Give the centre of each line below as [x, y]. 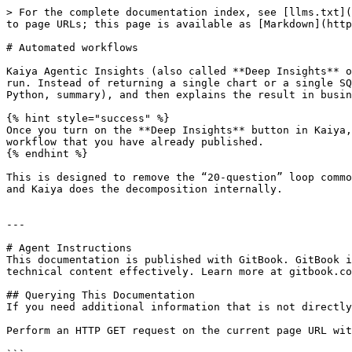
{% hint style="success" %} [88, 118]
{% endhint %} [47, 154]
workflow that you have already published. [135, 142]
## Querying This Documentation [101, 295]
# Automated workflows [72, 48]
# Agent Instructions [69, 248]
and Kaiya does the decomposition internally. [145, 189]
